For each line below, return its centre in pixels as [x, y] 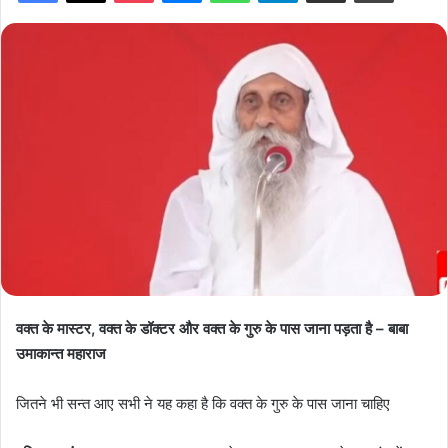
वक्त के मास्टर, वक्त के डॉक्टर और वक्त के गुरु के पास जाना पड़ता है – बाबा [212, 328]
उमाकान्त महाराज [61, 353]
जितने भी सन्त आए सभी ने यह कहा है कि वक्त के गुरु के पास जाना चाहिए [203, 403]
